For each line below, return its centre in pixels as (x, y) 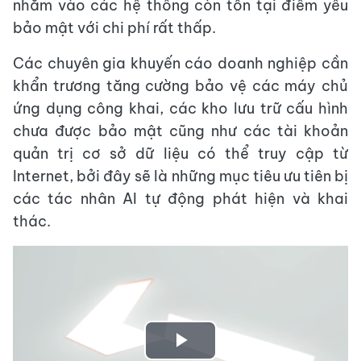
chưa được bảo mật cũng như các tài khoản (180, 131)
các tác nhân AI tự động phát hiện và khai (180, 199)
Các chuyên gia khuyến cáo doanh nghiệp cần (180, 64)
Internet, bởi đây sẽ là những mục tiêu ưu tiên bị (180, 176)
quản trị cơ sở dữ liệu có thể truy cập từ (180, 154)
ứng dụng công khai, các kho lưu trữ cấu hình (180, 109)
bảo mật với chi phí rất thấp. (114, 28)
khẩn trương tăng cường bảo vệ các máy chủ (180, 86)
